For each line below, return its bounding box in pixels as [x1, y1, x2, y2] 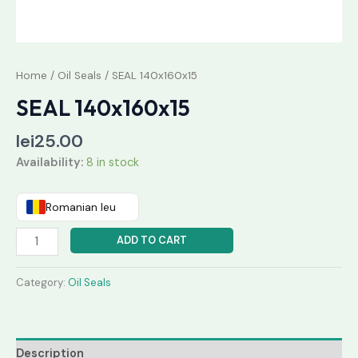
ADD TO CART [116, 233, 187, 247]
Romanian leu [46, 199, 116, 214]
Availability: [16, 155, 83, 171]
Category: [16, 275, 68, 289]
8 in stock [86, 155, 139, 171]
